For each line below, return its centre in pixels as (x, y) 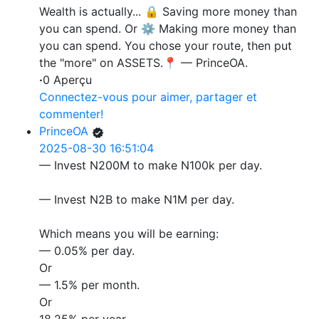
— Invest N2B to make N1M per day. (137, 200)
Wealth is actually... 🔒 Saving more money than (168, 12)
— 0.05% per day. (87, 251)
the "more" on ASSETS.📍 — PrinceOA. (143, 63)
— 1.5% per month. (89, 285)
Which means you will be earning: (129, 234)
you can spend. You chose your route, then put (166, 46)
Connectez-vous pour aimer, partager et (148, 97)
